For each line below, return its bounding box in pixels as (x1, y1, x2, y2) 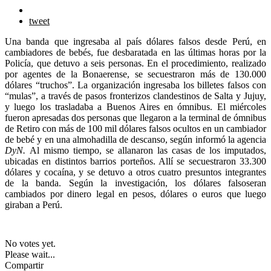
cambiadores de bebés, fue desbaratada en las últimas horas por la (5, 47, 266, 57)
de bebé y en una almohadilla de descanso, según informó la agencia (5, 134, 266, 145)
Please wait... (5, 249, 55, 260)
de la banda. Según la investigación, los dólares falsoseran (5, 177, 266, 188)
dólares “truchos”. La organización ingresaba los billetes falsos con (5, 79, 266, 90)
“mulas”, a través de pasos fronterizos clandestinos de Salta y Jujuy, (5, 90, 266, 101)
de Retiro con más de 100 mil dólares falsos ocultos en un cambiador (5, 123, 266, 134)
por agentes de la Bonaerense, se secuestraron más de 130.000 (5, 68, 266, 79)
